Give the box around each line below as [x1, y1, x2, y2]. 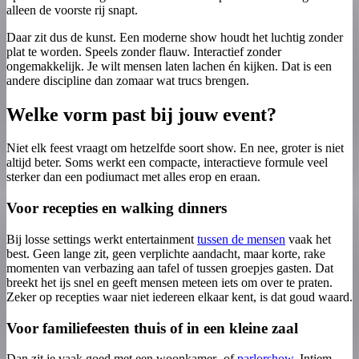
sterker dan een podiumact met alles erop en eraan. [6, 170, 260, 184]
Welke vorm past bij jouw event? [6, 103, 276, 125]
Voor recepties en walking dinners [6, 200, 227, 217]
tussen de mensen [197, 232, 285, 246]
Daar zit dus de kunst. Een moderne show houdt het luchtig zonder [6, 30, 343, 44]
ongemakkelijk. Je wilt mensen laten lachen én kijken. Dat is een [6, 58, 332, 73]
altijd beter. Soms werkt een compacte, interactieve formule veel [6, 155, 328, 170]
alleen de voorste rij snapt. [6, 2, 138, 17]
